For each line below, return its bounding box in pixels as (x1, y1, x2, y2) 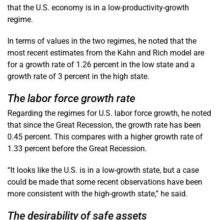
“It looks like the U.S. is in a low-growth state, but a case (7, 165, 199, 175)
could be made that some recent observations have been (7, 177, 202, 187)
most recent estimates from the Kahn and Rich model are (7, 48, 204, 57)
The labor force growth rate (7, 92, 135, 105)
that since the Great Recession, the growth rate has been (7, 120, 201, 130)
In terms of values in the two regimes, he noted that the (7, 36, 196, 46)
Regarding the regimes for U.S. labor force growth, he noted (7, 108, 211, 118)
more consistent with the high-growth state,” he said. (7, 189, 188, 198)
